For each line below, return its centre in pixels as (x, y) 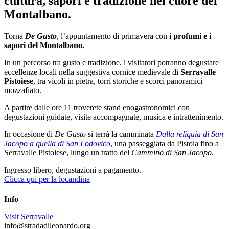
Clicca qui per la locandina (47, 179)
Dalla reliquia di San (190, 134)
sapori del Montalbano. (44, 45)
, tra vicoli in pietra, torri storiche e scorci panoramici (118, 81)
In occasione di (29, 134)
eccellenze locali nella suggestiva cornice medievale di (91, 72)
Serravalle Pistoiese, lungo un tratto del (68, 152)
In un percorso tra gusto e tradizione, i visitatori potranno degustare (111, 62)
